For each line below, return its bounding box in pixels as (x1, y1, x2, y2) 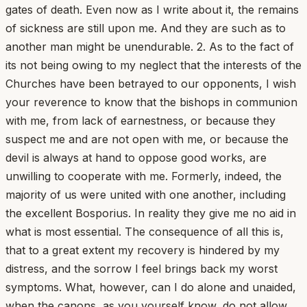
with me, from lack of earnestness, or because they (5, 113, 275, 127)
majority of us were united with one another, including (5, 187, 286, 201)
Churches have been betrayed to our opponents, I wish (5, 76, 296, 90)
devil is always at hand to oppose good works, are (5, 150, 267, 164)
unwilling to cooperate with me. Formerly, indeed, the (5, 169, 282, 183)
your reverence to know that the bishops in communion (5, 95, 297, 109)
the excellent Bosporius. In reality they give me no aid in (5, 206, 296, 220)
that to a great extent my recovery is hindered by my (5, 243, 280, 257)
